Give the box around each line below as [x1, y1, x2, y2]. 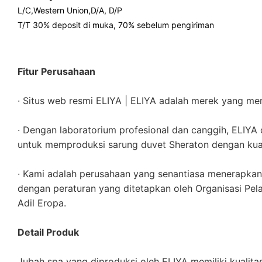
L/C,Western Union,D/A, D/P [18, 5, 122, 15]
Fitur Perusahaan [18, 65, 95, 77]
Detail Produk [18, 226, 79, 238]
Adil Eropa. [18, 196, 66, 209]
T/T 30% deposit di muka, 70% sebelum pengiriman [18, 19, 214, 30]
